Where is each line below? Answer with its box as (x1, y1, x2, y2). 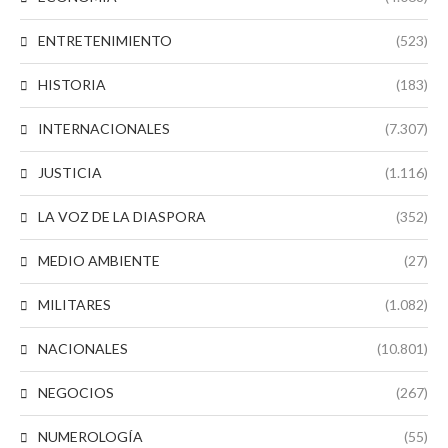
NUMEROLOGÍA (38, 427, 143, 445)
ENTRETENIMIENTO (38, 31, 172, 49)
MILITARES (38, 295, 111, 313)
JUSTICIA (38, 163, 102, 181)
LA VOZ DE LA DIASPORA (38, 207, 206, 225)
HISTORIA (38, 75, 106, 93)
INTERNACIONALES (38, 119, 170, 137)
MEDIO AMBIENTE (38, 251, 160, 269)
